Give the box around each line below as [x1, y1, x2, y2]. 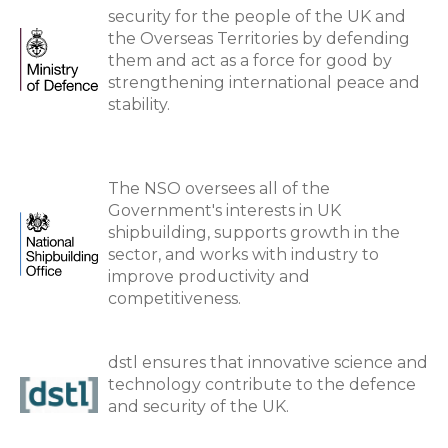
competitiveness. [108, 289, 241, 308]
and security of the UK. [108, 397, 289, 416]
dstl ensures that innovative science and [108, 353, 428, 372]
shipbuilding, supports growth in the [108, 223, 400, 242]
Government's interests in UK [108, 201, 341, 220]
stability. [108, 95, 170, 114]
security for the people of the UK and [108, 7, 406, 26]
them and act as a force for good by [108, 51, 392, 70]
